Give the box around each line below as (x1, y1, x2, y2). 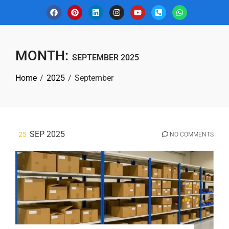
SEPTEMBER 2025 (72, 53, 139, 62)
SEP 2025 (30, 129, 65, 139)
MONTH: (15, 48, 72, 64)
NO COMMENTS (168, 130, 214, 138)
